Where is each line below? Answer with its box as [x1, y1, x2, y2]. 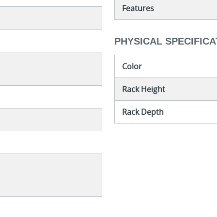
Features [122, 2, 154, 14]
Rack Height [122, 84, 165, 95]
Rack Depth [122, 107, 164, 118]
